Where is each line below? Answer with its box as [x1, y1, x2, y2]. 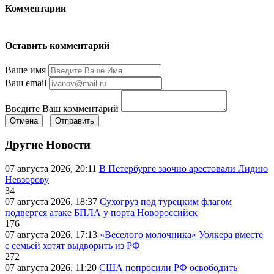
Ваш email [5, 77, 46, 88]
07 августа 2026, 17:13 [5, 229, 100, 240]
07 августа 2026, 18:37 [5, 196, 100, 207]
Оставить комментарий [5, 40, 109, 51]
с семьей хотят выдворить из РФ [5, 240, 140, 251]
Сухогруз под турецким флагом [100, 196, 232, 207]
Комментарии [5, 2, 66, 13]
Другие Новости [5, 138, 91, 152]
